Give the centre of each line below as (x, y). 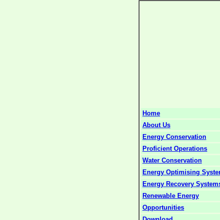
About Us (156, 125)
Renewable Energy (171, 196)
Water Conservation (172, 160)
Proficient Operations (175, 149)
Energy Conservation (174, 137)
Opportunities (163, 207)
